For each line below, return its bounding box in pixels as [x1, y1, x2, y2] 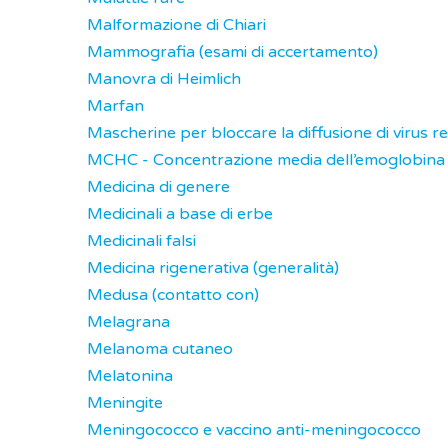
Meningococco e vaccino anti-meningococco [87, 420, 421, 440]
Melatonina [87, 366, 173, 386]
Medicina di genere [87, 177, 230, 197]
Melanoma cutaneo [87, 339, 233, 359]
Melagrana [87, 312, 170, 332]
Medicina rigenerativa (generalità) [87, 258, 339, 278]
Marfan [87, 96, 144, 116]
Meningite [87, 393, 163, 413]
